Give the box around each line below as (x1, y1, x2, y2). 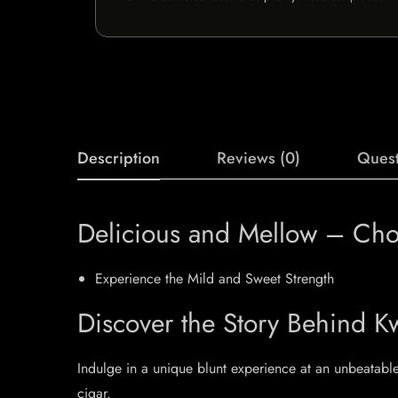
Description (77, 147, 160, 170)
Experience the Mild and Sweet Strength (95, 268, 334, 289)
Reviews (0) (217, 147, 300, 170)
